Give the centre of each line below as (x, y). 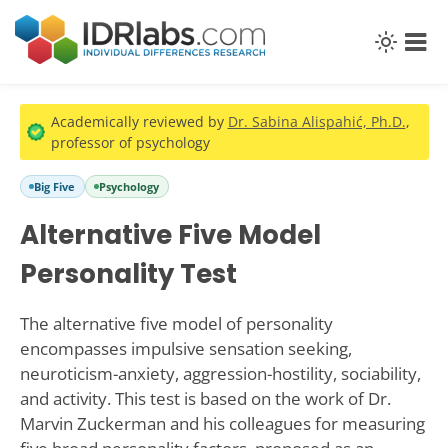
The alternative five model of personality (176, 324)
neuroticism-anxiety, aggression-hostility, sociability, (220, 374)
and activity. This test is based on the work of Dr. (205, 399)
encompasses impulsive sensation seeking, (185, 349)
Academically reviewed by (139, 122)
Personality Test (128, 273)
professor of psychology (130, 143)
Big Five (54, 187)
